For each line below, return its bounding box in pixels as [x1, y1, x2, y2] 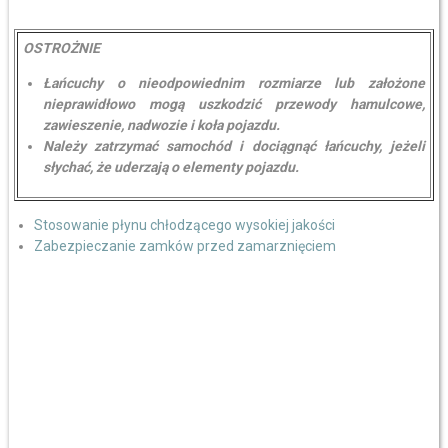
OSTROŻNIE [22, 40, 100, 56]
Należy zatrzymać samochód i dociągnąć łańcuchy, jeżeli [42, 138, 425, 154]
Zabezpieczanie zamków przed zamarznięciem [33, 238, 336, 254]
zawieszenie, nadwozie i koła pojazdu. [42, 117, 280, 133]
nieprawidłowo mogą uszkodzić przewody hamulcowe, [42, 96, 425, 112]
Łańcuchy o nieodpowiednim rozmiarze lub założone [42, 75, 425, 91]
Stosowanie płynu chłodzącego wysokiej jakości [33, 217, 335, 233]
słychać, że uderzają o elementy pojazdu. [42, 159, 299, 175]
